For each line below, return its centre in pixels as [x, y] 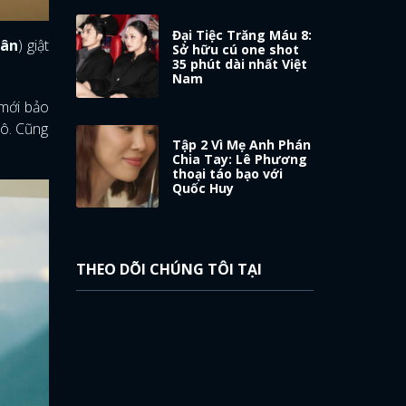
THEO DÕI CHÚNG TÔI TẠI [169, 270]
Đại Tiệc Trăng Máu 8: [242, 34]
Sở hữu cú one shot [236, 49]
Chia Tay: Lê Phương [240, 159]
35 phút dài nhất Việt [240, 63]
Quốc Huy [203, 188]
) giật [34, 46]
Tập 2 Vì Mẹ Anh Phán [242, 145]
